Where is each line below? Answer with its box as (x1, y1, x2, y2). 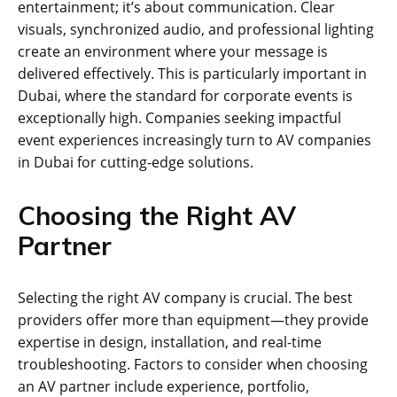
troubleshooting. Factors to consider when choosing (18, 354, 368, 374)
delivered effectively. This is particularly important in (18, 63, 367, 83)
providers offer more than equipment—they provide (18, 309, 369, 330)
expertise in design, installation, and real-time (18, 331, 322, 352)
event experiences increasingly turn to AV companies (18, 129, 371, 150)
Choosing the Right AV (18, 198, 296, 231)
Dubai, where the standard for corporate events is (18, 85, 353, 105)
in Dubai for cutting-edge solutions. (18, 152, 253, 172)
